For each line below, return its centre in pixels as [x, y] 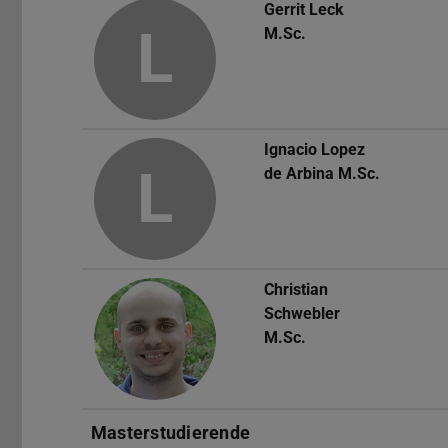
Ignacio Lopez [314, 150]
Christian [296, 290]
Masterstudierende [171, 433]
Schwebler [302, 314]
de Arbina [299, 174]
